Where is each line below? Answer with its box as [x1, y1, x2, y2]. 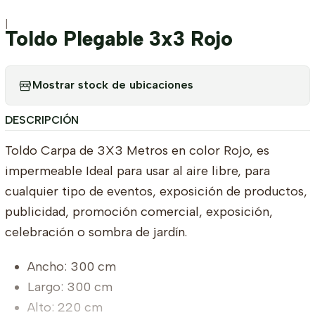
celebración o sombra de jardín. [4, 224, 187, 240]
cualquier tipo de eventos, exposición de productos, [4, 183, 307, 199]
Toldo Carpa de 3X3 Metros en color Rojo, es [4, 142, 269, 158]
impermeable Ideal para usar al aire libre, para [4, 162, 270, 179]
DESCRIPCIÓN [4, 113, 79, 127]
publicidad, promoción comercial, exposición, [4, 203, 273, 219]
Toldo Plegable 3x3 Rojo [4, 27, 233, 51]
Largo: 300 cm [27, 278, 112, 295]
